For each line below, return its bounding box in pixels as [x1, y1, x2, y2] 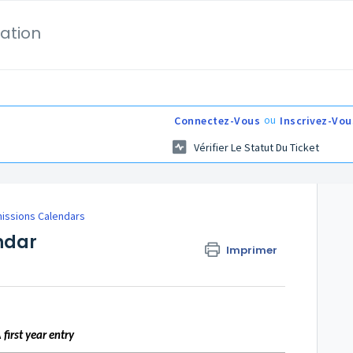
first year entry [3, 330, 74, 343]
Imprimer [226, 243, 278, 258]
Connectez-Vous [174, 113, 260, 128]
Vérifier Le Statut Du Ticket [194, 140, 319, 155]
